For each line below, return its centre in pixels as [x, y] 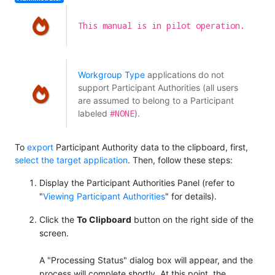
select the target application [71, 160]
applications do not [184, 75]
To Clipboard [104, 219]
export [40, 147]
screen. [54, 233]
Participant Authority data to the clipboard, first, [151, 147]
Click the [58, 219]
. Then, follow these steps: [180, 160]
